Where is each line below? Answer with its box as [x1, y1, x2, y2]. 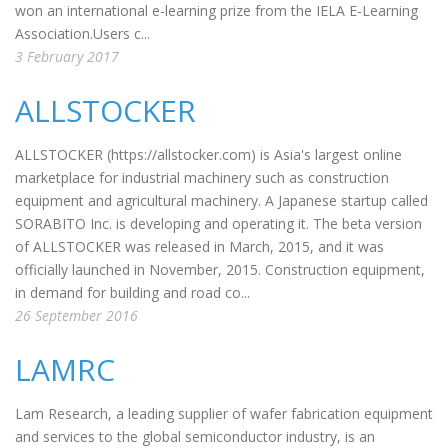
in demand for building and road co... [15, 283, 250, 302]
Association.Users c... [15, 24, 150, 43]
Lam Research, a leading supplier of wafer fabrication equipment [15, 404, 433, 423]
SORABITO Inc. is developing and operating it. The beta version [15, 214, 422, 233]
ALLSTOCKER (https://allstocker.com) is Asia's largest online [15, 145, 402, 164]
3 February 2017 [15, 47, 119, 66]
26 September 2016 [15, 306, 138, 325]
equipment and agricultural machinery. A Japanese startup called [15, 191, 428, 210]
